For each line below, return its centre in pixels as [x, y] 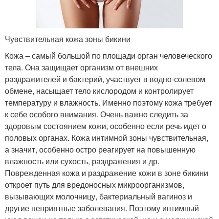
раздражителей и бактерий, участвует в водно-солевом [105, 79]
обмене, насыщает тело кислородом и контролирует [99, 90]
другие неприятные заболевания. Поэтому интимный [102, 208]
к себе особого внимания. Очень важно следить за [97, 114]
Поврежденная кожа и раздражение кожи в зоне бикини [107, 173]
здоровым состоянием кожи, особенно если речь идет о [106, 126]
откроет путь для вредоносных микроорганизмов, [95, 184]
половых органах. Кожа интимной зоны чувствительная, [107, 137]
